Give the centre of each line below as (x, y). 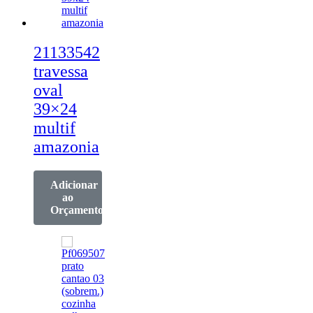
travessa (61, 71)
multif (54, 128)
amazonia (66, 146)
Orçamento (77, 210)
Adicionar (74, 184)
